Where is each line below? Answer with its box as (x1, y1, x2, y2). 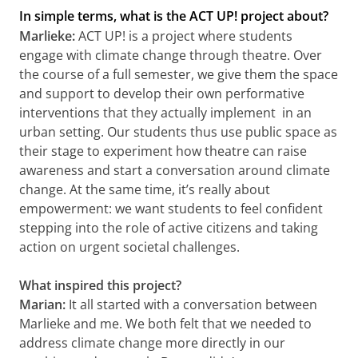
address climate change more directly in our (19, 333, 285, 352)
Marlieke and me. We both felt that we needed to (19, 314, 312, 332)
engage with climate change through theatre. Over (19, 46, 322, 64)
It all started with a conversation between (69, 295, 317, 313)
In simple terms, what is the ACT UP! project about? (19, 6, 328, 25)
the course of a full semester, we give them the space (19, 65, 338, 83)
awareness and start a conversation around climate (19, 161, 330, 179)
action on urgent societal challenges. (19, 237, 240, 256)
